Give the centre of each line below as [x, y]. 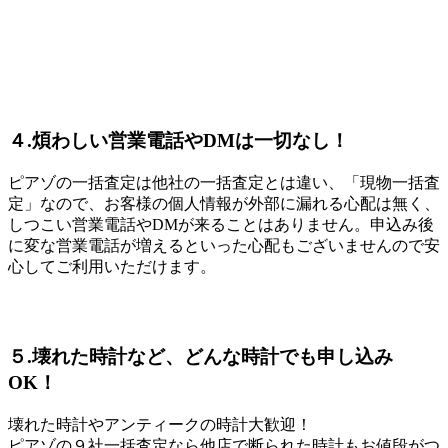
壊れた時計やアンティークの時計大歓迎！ [160, 424]
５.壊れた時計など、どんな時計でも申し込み [200, 356]
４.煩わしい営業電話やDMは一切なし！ [178, 141]
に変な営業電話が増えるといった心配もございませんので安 [224, 245]
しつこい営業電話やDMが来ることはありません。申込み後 [221, 224]
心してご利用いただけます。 [112, 266]
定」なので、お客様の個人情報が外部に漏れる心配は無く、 [224, 203]
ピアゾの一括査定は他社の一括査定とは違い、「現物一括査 [224, 182]
